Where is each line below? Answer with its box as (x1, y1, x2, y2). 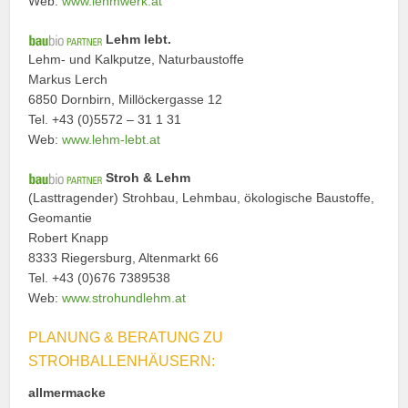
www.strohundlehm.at (62, 290, 187, 305)
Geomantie (28, 209, 93, 225)
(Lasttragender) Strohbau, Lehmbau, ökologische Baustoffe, (28, 189, 375, 205)
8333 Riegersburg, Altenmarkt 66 (28, 250, 219, 265)
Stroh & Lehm (102, 169, 191, 185)
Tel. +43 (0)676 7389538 (28, 270, 171, 285)
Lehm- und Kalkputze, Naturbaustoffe (28, 51, 245, 66)
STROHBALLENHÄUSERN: (28, 352, 216, 369)
